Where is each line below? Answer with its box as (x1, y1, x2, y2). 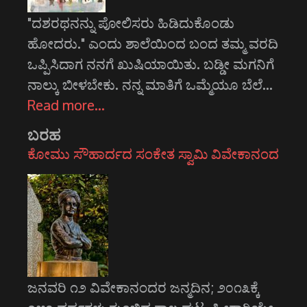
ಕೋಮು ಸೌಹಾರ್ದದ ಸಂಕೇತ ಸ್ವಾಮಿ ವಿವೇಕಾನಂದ (27, 145, 279, 163)
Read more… (27, 96, 105, 114)
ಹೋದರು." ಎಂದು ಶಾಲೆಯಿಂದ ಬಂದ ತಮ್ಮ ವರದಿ (27, 34, 278, 53)
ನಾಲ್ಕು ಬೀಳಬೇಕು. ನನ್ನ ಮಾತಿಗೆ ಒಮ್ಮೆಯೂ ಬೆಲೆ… (27, 75, 273, 94)
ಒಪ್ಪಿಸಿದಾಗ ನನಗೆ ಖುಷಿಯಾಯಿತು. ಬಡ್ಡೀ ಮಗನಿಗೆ (27, 55, 274, 73)
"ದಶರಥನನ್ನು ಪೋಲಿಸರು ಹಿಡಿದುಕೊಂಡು (27, 14, 234, 32)
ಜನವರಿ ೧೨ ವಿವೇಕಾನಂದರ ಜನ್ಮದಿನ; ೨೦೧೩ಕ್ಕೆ (27, 278, 260, 297)
